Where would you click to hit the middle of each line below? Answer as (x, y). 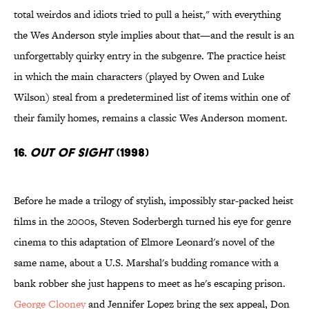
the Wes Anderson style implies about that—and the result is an (154, 35)
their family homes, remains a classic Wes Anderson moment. (151, 118)
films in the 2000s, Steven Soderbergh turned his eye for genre (152, 221)
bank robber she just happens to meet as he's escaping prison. (150, 283)
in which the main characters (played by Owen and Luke (139, 77)
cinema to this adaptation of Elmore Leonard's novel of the (144, 242)
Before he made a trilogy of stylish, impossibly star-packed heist (153, 201)
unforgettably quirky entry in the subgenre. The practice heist (150, 56)
